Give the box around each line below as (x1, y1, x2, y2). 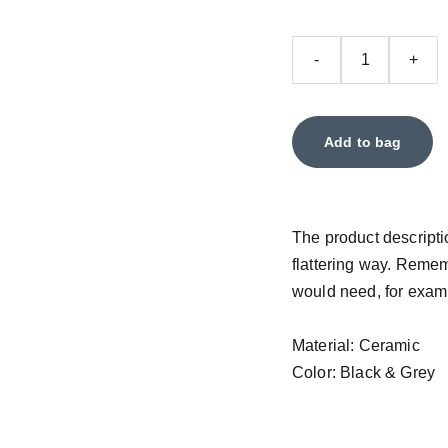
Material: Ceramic (292, 337, 420, 354)
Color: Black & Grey (292, 364, 436, 381)
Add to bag (324, 134, 402, 150)
